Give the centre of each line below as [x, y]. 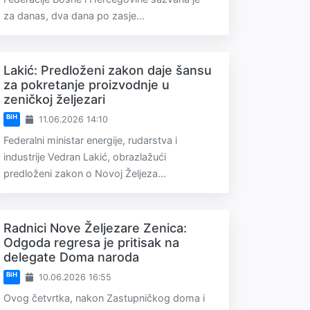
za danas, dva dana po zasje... [74, 16]
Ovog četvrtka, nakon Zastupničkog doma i [104, 298]
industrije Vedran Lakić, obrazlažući [85, 157]
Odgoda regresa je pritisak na [91, 243]
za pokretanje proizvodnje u [86, 85]
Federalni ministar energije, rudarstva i [90, 140]
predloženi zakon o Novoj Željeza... [85, 173]
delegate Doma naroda [71, 257]
